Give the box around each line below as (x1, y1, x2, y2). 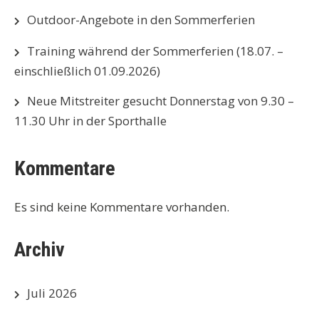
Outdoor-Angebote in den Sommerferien (27, 11, 255, 28)
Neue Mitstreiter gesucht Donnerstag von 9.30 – (27, 93, 294, 109)
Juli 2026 (27, 285, 77, 301)
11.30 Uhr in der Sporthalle (14, 113, 167, 129)
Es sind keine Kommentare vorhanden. (14, 199, 229, 215)
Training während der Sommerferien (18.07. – (27, 43, 283, 59)
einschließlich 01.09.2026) (14, 63, 160, 79)
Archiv (14, 238, 65, 261)
